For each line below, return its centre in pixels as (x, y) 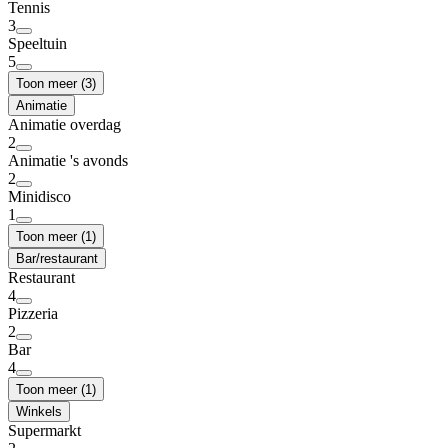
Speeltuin (37, 44)
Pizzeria (33, 314)
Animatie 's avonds (68, 161)
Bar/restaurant (57, 259)
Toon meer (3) (56, 84)
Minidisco (39, 197)
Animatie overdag (64, 125)
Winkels (39, 412)
